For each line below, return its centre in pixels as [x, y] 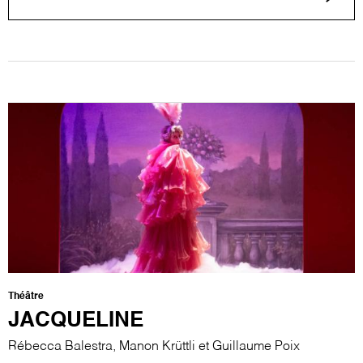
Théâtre [26, 296]
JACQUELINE [76, 320]
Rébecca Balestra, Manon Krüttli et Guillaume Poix [154, 346]
